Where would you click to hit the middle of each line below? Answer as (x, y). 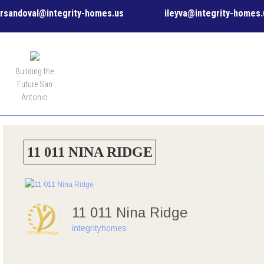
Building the (35, 71)
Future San (34, 84)
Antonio (35, 97)
